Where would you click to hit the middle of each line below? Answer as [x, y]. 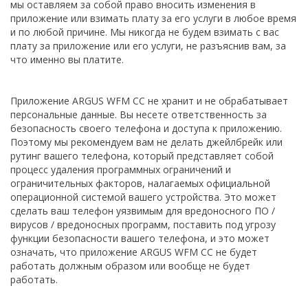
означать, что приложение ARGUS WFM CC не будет [134, 252]
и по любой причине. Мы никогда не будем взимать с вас [145, 32]
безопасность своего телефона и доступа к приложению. [146, 128]
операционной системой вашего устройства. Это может [143, 197]
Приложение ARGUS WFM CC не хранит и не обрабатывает [149, 101]
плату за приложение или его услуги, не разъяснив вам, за [148, 46]
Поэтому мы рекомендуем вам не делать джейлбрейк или [146, 142]
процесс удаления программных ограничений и [121, 169]
